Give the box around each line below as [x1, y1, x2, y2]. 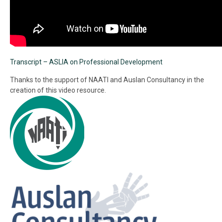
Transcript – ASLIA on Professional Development [10, 58, 163, 66]
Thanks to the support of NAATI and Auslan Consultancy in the [10, 76, 204, 84]
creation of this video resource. [10, 86, 106, 94]
